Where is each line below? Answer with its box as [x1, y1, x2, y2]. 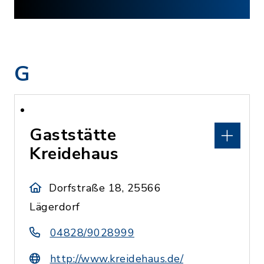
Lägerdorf [29, 200, 80, 214]
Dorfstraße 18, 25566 [49, 181, 161, 195]
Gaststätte [29, 124, 116, 146]
